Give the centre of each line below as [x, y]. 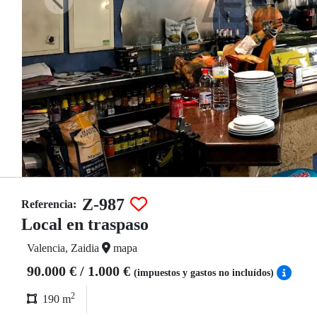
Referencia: [49, 204]
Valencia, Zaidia [64, 248]
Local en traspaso [85, 224]
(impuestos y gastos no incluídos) [205, 273]
